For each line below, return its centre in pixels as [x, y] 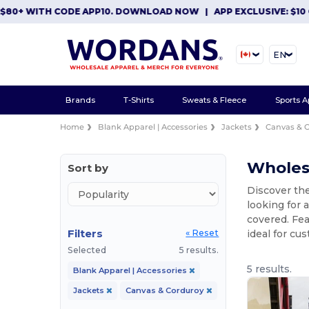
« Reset [202, 233]
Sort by [88, 168]
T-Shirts [139, 100]
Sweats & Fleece [215, 100]
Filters [86, 233]
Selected [87, 250]
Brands [80, 100]
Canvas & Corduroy [166, 290]
